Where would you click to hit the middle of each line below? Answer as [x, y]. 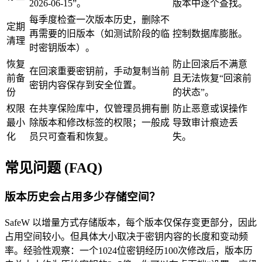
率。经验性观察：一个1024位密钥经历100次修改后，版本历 [129, 251]
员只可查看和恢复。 [71, 136]
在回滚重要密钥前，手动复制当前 [99, 71]
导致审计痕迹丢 [205, 122]
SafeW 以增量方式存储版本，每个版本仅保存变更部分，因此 [131, 223]
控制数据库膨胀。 [210, 33]
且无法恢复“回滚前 [212, 78]
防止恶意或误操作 [210, 108]
